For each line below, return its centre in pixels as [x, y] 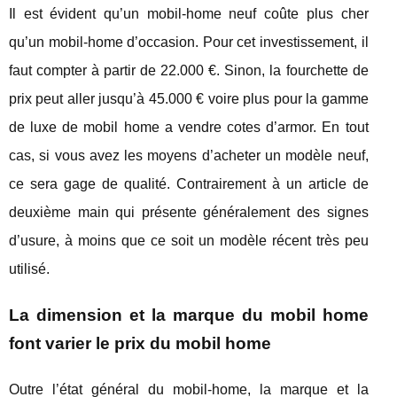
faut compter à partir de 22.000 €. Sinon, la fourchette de [189, 70]
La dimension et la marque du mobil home [189, 315]
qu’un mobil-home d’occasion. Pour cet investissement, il [189, 42]
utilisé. [29, 269]
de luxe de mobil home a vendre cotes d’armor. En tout [189, 127]
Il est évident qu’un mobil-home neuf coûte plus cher [189, 13]
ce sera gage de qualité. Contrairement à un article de [189, 183]
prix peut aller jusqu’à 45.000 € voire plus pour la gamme [189, 98]
